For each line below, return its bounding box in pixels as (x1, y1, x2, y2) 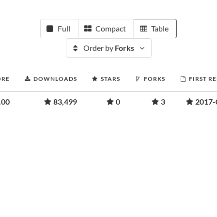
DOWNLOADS (33, 75, 77, 82)
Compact (95, 24, 126, 33)
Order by (83, 43, 115, 52)
